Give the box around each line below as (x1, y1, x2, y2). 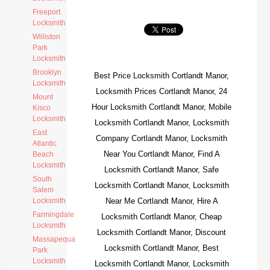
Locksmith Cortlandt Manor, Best (104, 243, 219, 253)
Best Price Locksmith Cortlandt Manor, (94, 71, 230, 80)
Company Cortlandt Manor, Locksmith (96, 134, 228, 143)
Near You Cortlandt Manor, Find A (103, 149, 220, 159)
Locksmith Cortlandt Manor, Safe (104, 165, 219, 174)
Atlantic (33, 139, 57, 148)
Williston (33, 33, 61, 41)
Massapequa (33, 235, 76, 243)
